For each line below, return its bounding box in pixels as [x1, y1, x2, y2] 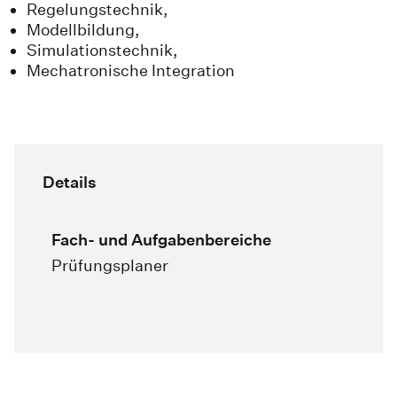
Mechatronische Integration [27, 61, 235, 81]
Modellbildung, [27, 20, 140, 40]
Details [43, 173, 97, 192]
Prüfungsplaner [51, 256, 168, 276]
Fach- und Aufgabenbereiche [51, 230, 271, 250]
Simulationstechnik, [27, 41, 178, 60]
